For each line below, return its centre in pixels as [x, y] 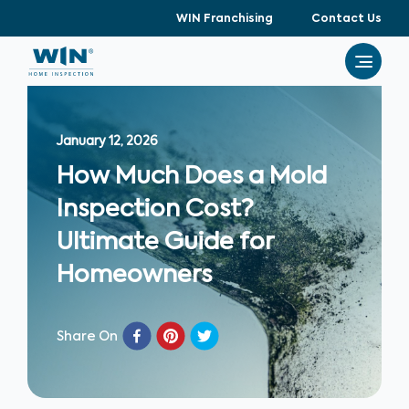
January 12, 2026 [107, 142]
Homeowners [134, 276]
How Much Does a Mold [192, 177]
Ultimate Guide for [165, 243]
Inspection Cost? [155, 210]
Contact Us [346, 19]
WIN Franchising [225, 19]
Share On [87, 337]
